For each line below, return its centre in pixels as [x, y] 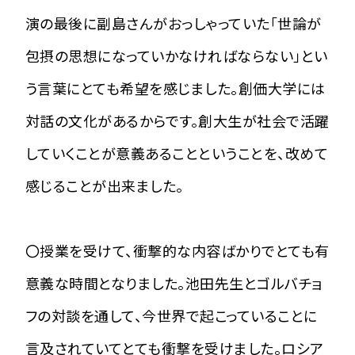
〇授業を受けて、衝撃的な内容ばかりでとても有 [177, 251]
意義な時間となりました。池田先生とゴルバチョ [174, 284]
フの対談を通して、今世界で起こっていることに [172, 316]
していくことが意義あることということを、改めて [177, 154]
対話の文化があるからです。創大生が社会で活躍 [177, 121]
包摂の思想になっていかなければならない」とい [177, 56]
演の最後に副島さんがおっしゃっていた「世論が [174, 24]
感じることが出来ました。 [105, 186]
